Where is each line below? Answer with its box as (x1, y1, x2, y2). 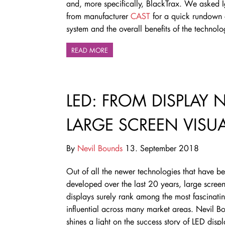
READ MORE (71, 45, 108, 54)
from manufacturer (66, 11, 131, 22)
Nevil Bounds (77, 143, 123, 154)
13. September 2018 (123, 143, 199, 154)
